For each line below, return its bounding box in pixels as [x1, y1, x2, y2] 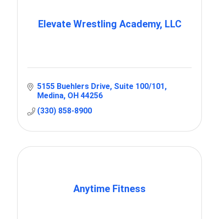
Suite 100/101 [114, 82, 165, 91]
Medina [37, 91, 64, 101]
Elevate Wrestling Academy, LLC [38, 18, 181, 30]
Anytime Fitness [73, 183, 146, 195]
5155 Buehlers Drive [37, 82, 110, 91]
